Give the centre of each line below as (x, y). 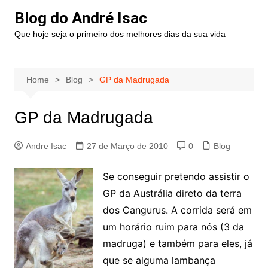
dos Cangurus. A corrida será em (177, 210)
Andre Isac (46, 146)
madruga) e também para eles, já (177, 243)
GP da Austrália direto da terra (172, 193)
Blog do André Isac (80, 18)
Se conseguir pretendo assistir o (176, 176)
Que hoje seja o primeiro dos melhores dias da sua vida (120, 34)
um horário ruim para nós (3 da (173, 227)
